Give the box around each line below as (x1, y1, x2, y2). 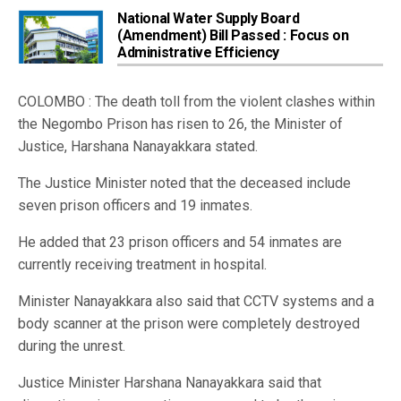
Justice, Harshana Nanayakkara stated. (18, 137, 258, 155)
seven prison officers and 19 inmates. (18, 196, 252, 214)
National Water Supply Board (117, 9, 300, 27)
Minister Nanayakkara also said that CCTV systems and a (18, 292, 374, 310)
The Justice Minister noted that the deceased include (18, 174, 351, 192)
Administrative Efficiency (117, 43, 280, 61)
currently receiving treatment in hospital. (18, 255, 267, 273)
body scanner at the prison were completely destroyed (18, 314, 360, 332)
